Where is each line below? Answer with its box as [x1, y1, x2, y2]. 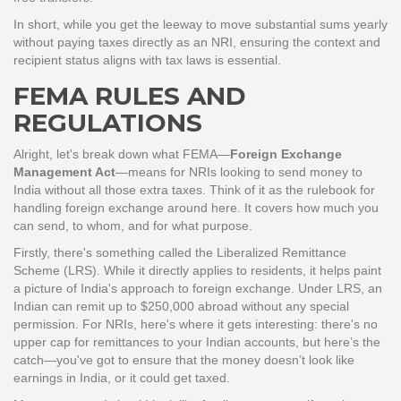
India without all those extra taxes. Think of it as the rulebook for [13, 183, 375, 198]
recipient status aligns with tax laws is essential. [13, 53, 281, 68]
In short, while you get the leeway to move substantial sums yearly [13, 17, 388, 32]
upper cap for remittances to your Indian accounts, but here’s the [13, 335, 380, 350]
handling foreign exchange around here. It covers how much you [13, 200, 379, 216]
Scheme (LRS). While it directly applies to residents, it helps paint [13, 263, 381, 278]
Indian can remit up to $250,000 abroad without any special [13, 299, 349, 314]
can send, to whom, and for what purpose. [13, 218, 252, 234]
